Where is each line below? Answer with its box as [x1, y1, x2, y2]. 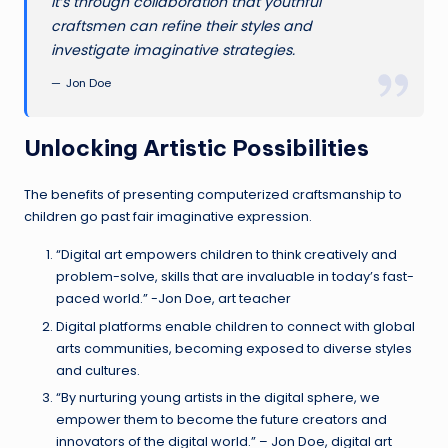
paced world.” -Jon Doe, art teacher [56, 290, 291, 308]
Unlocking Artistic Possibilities [24, 134, 369, 163]
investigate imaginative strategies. [51, 39, 296, 60]
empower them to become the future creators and [56, 410, 387, 428]
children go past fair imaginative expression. [24, 208, 312, 226]
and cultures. [56, 361, 140, 379]
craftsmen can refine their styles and [51, 15, 313, 36]
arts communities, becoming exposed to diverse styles [56, 339, 412, 357]
